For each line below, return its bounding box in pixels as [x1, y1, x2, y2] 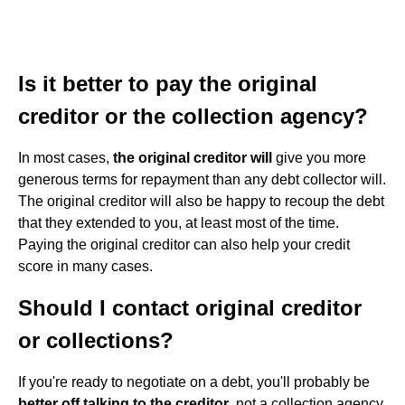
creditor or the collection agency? [18, 104, 368, 128]
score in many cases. [18, 259, 153, 274]
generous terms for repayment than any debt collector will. [18, 172, 386, 187]
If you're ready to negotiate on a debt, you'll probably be [18, 374, 370, 390]
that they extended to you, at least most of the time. [18, 215, 339, 231]
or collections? [18, 328, 174, 353]
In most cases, [18, 150, 113, 165]
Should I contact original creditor [18, 296, 362, 320]
